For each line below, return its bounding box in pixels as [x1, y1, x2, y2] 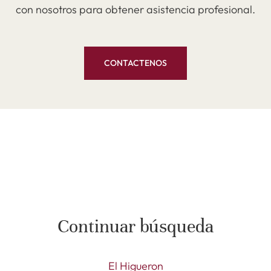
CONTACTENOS [104, 57, 167, 68]
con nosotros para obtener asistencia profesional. [16, 2, 255, 16]
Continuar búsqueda [57, 215, 214, 238]
